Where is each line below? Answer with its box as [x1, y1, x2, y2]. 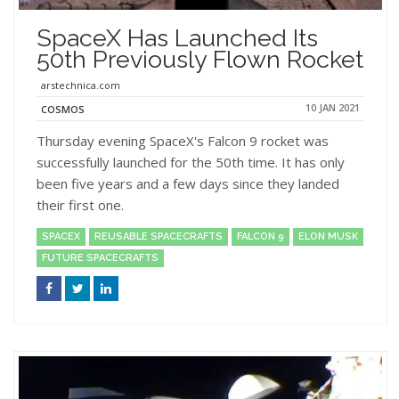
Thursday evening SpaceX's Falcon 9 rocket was [37, 131, 329, 150]
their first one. [37, 195, 124, 214]
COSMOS [41, 102, 85, 116]
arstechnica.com [41, 77, 120, 92]
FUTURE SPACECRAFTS [42, 251, 159, 264]
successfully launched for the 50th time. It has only [37, 152, 345, 171]
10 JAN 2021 [305, 100, 360, 114]
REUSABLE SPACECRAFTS [94, 230, 223, 242]
